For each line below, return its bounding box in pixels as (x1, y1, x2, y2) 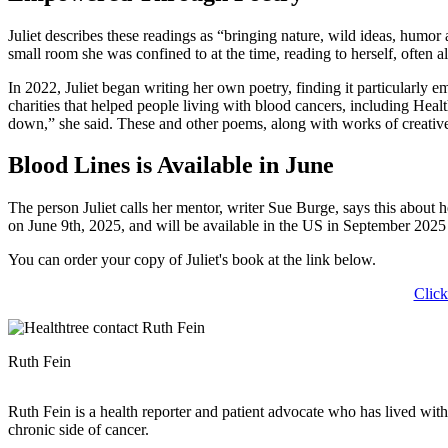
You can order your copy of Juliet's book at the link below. (8, 251, 376, 269)
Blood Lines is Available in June (8, 152, 334, 179)
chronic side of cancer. (8, 421, 149, 439)
